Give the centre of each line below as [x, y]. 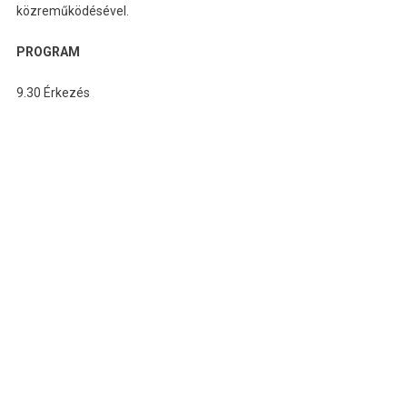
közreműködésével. [72, 10]
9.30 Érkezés [53, 92]
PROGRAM [48, 51]
